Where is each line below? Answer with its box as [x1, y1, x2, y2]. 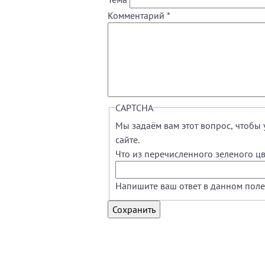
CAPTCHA [115, 101, 153, 114]
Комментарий [108, 9, 167, 21]
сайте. [115, 133, 140, 146]
